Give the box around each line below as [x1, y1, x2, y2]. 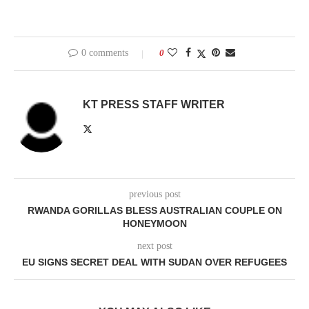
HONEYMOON [122, 218, 187, 230]
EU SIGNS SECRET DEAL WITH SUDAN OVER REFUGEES [22, 257, 287, 268]
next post [137, 241, 172, 252]
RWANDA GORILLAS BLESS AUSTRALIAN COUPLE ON [27, 205, 282, 217]
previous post [128, 189, 181, 200]
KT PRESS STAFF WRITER [83, 99, 225, 111]
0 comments [81, 48, 128, 59]
